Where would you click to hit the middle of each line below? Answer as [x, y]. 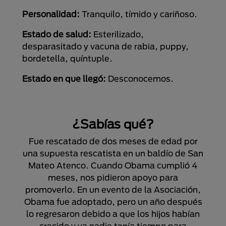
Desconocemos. [141, 78]
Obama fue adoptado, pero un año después [113, 202]
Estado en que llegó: [65, 78]
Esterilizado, [119, 34]
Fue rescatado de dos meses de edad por [113, 141]
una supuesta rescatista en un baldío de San [113, 153]
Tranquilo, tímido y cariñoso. [139, 14]
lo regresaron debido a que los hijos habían [113, 214]
